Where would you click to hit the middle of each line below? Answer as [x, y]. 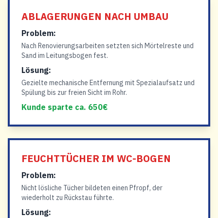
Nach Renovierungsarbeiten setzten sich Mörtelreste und [108, 46]
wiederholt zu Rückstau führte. [68, 198]
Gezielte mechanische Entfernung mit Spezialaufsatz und [108, 83]
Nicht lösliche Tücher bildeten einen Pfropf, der [92, 188]
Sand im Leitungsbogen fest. [65, 55]
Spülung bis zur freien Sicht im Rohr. [74, 92]
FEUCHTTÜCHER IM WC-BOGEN [96, 158]
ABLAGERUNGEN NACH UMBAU [95, 16]
